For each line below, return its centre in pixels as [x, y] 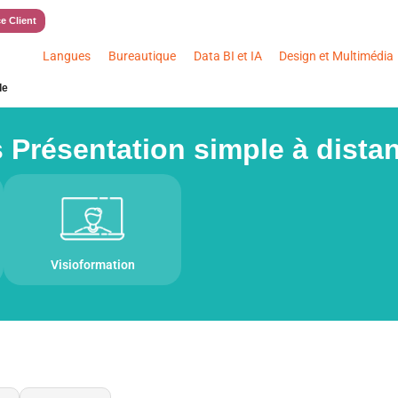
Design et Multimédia [337, 56]
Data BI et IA [227, 56]
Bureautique [143, 56]
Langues [67, 56]
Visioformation [92, 264]
